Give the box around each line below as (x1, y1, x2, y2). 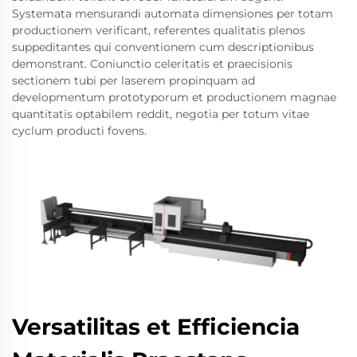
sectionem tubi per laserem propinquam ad (12, 73, 255, 88)
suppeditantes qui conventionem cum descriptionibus (12, 40, 314, 55)
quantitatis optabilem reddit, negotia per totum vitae (12, 107, 309, 122)
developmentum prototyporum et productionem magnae (12, 90, 336, 105)
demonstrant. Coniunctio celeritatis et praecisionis (12, 57, 292, 72)
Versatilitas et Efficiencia (12, 312, 300, 340)
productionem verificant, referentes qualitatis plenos (12, 23, 305, 38)
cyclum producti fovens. (12, 124, 147, 139)
